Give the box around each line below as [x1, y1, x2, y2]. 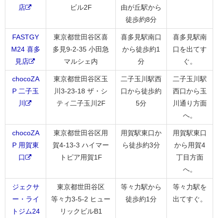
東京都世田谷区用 [54, 128, 108, 137]
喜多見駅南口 [121, 33, 162, 41]
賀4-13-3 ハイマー [53, 141, 109, 149]
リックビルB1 [59, 207, 102, 215]
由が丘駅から [121, 3, 162, 11]
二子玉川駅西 [121, 74, 162, 83]
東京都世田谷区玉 [54, 74, 108, 83]
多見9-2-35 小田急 [53, 45, 109, 53]
